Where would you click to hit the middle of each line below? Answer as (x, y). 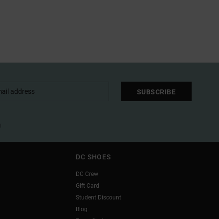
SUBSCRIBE (156, 92)
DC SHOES (93, 157)
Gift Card (88, 186)
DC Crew (87, 174)
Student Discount (99, 198)
